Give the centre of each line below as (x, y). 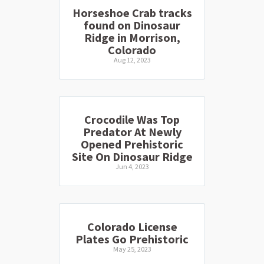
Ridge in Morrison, (132, 37)
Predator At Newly (132, 132)
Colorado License (132, 226)
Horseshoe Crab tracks (132, 12)
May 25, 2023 (132, 249)
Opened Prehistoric (132, 144)
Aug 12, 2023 (132, 60)
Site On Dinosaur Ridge (132, 157)
